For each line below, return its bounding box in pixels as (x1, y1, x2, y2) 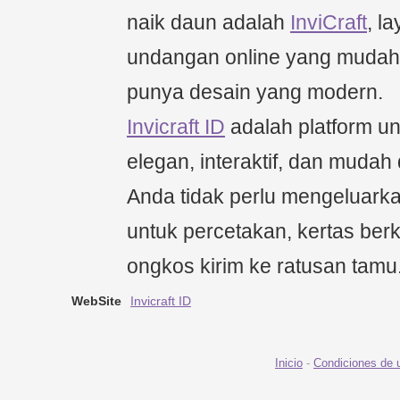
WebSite (71, 294, 121, 309)
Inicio (275, 356, 303, 371)
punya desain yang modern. (127, 80, 383, 104)
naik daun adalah (127, 11, 290, 35)
